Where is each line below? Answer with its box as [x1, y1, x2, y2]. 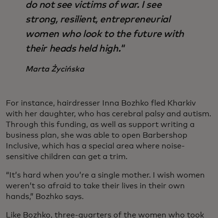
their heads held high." [25, 44, 125, 54]
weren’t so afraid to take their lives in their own [6, 182, 185, 190]
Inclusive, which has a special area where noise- [6, 142, 185, 150]
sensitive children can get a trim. [6, 153, 127, 161]
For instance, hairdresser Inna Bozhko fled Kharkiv [6, 99, 196, 108]
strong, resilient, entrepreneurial [25, 15, 170, 25]
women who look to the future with [25, 29, 184, 39]
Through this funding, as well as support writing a [6, 121, 195, 129]
